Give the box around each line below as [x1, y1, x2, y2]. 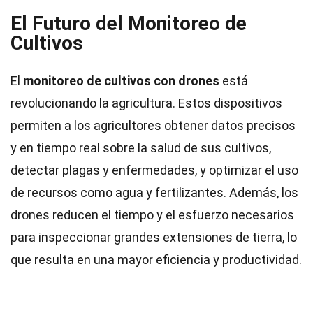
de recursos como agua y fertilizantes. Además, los [10, 185, 298, 200]
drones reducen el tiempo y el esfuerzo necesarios [10, 208, 294, 222]
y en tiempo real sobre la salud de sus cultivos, [10, 140, 271, 155]
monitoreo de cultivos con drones [23, 73, 219, 88]
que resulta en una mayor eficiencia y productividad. [10, 252, 302, 267]
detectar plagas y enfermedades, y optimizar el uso [10, 163, 298, 177]
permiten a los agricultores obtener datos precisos [10, 118, 296, 133]
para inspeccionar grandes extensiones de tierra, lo [10, 230, 297, 245]
